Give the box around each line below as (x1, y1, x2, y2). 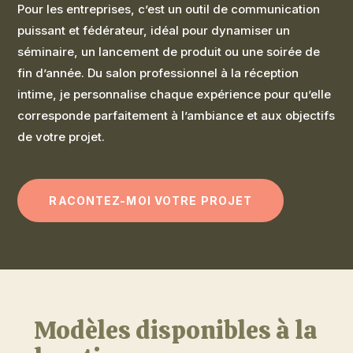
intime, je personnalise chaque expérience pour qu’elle (17, 86, 332, 102)
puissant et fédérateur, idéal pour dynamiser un (17, 22, 291, 38)
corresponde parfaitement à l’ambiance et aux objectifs (17, 107, 336, 123)
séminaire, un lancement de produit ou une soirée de (17, 43, 321, 59)
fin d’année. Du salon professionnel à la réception (17, 65, 299, 80)
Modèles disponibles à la (33, 313, 318, 347)
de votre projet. (17, 128, 106, 144)
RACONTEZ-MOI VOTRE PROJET (49, 193, 253, 207)
